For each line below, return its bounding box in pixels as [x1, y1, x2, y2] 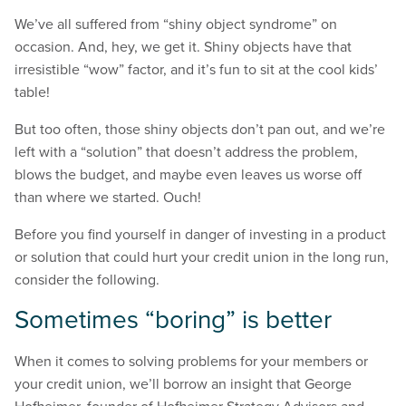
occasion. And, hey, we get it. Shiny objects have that [14, 37, 352, 56]
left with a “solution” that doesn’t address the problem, [14, 142, 358, 161]
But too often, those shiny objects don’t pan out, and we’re [14, 120, 385, 139]
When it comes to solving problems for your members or [14, 352, 368, 371]
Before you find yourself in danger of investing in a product [14, 225, 386, 244]
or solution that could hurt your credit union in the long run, [14, 247, 389, 266]
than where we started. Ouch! [14, 188, 201, 207]
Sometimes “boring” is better [14, 304, 332, 336]
